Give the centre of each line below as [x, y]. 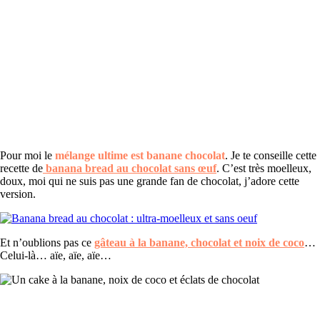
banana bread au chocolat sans [120, 169]
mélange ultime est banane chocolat [140, 156]
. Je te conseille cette [271, 156]
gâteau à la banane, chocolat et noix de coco [199, 243]
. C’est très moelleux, [264, 169]
